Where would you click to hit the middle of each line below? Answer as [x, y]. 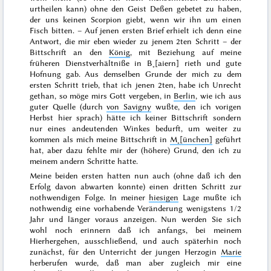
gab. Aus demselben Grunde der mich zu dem [151, 74]
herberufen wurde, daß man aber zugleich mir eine [135, 262]
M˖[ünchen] [191, 139]
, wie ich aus [218, 96]
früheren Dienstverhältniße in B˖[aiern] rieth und [128, 63]
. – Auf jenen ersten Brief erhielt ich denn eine [157, 31]
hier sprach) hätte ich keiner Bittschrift [133, 118]
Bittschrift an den [69, 52]
